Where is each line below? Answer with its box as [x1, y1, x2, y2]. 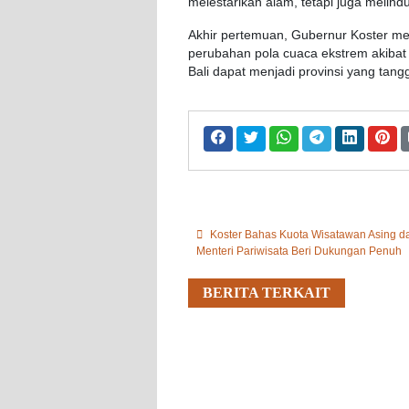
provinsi [299, 65, 343, 79]
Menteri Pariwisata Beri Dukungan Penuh [196, 244, 402, 257]
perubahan [188, 47, 251, 61]
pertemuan [221, 28, 284, 43]
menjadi [249, 65, 295, 79]
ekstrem [321, 47, 368, 61]
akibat [372, 47, 406, 61]
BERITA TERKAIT [203, 284, 330, 300]
